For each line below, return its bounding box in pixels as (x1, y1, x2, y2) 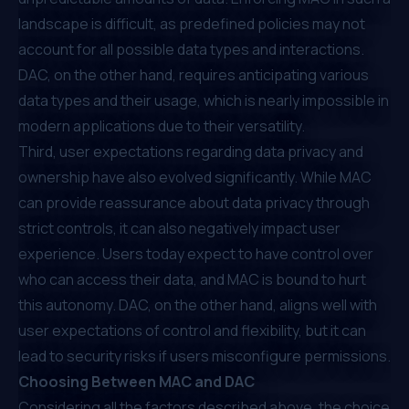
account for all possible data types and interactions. (18, 38, 364, 59)
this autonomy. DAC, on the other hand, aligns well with (18, 294, 377, 315)
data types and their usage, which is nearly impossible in (18, 89, 389, 110)
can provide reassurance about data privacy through (18, 192, 370, 213)
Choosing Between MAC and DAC (18, 371, 255, 392)
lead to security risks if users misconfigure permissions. (18, 345, 391, 366)
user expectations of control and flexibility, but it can (18, 320, 366, 341)
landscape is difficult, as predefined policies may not (18, 13, 365, 34)
